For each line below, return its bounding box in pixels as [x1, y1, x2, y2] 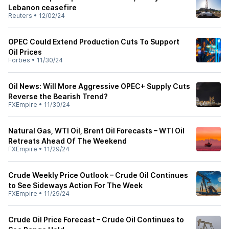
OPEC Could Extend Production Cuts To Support [8, 37, 179, 46]
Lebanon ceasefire [8, 3, 77, 12]
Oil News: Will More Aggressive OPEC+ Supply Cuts [8, 82, 190, 90]
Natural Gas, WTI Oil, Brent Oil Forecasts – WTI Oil [8, 126, 185, 135]
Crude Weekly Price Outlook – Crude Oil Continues [8, 171, 188, 179]
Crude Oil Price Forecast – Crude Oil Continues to [8, 215, 184, 224]
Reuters [8, 12, 32, 19]
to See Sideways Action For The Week [8, 181, 143, 190]
